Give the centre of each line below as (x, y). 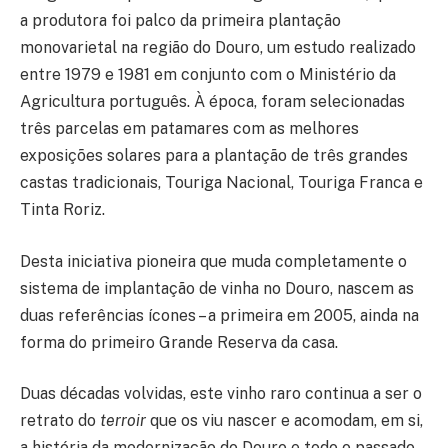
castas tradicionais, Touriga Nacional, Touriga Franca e (221, 183)
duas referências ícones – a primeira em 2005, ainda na (219, 315)
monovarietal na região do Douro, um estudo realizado (218, 48)
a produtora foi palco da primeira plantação (180, 21)
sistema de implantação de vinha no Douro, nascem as (217, 288)
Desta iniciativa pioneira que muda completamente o (213, 261)
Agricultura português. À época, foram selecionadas (212, 102)
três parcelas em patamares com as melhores (189, 129)
